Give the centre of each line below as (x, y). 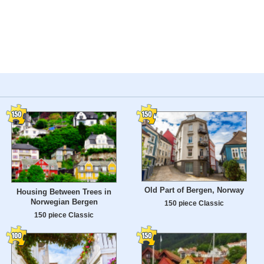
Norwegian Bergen (64, 202)
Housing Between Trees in (64, 192)
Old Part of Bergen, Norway (194, 190)
